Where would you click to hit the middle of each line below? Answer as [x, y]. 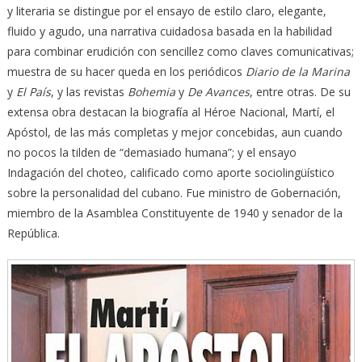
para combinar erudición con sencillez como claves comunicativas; [180, 51]
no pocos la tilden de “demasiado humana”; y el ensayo [152, 152]
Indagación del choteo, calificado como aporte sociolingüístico [170, 172]
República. [33, 233]
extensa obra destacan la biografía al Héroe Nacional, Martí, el [170, 112]
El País [33, 91]
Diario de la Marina [297, 71]
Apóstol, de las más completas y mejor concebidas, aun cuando [175, 132]
